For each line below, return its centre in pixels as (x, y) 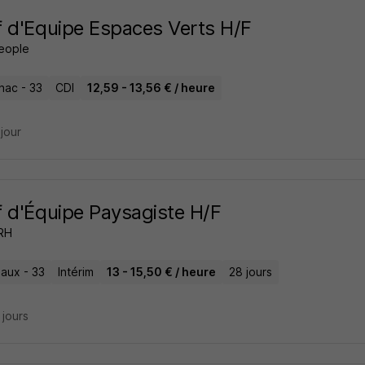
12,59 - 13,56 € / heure (151, 88)
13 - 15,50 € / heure (161, 272)
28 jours (250, 272)
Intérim (75, 272)
